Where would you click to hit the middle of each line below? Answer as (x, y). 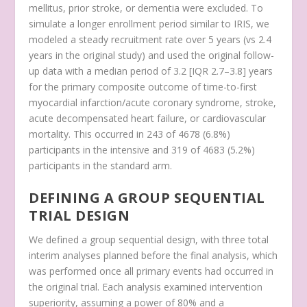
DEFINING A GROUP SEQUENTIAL (147, 197)
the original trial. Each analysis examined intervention (146, 286)
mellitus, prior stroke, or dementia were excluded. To (146, 8)
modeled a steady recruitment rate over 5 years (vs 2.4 (150, 40)
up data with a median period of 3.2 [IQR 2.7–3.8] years (151, 71)
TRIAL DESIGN (79, 215)
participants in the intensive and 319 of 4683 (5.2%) (142, 150)
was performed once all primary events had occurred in (151, 271)
